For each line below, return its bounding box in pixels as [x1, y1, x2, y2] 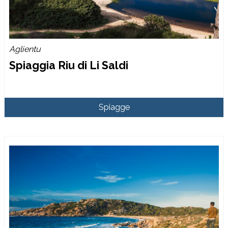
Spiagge [98, 102, 130, 112]
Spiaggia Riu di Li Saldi [9, 59, 129, 72]
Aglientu [9, 44, 41, 54]
